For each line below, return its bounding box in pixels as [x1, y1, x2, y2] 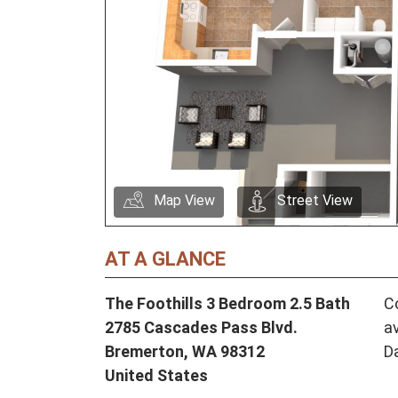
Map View [154, 192, 215, 210]
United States [105, 366, 208, 386]
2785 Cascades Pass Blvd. [105, 318, 298, 338]
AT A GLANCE [105, 248, 226, 271]
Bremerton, [105, 342, 192, 362]
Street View [277, 192, 353, 210]
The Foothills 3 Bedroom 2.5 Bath [105, 294, 350, 314]
